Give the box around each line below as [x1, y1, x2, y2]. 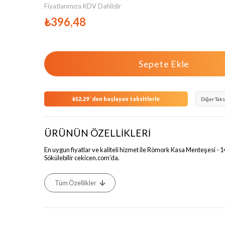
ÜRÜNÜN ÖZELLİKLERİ [44, 127, 151, 139]
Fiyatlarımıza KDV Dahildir [44, 2, 121, 10]
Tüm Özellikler [55, 178, 96, 187]
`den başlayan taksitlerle [90, 95, 160, 102]
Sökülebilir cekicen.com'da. [44, 153, 120, 162]
